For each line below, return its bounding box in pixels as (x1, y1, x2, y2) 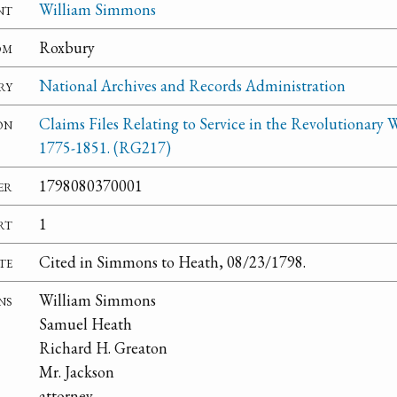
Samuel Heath (39, 314, 132, 335)
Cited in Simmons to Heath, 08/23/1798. (39, 252, 306, 273)
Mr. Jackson (39, 362, 114, 383)
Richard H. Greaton (39, 338, 167, 359)
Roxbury (39, 37, 95, 58)
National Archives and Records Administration (39, 75, 346, 97)
